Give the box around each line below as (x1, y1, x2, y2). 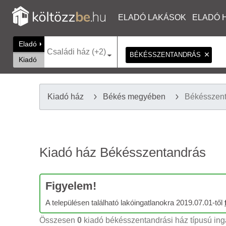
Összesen (39, 216, 77, 224)
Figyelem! (45, 180, 96, 192)
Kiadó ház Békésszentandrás (39, 145, 206, 160)
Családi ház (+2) (47, 47, 106, 56)
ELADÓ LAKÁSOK (118, 13, 186, 22)
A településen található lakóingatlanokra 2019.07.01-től (45, 198, 224, 207)
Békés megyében (103, 92, 165, 101)
